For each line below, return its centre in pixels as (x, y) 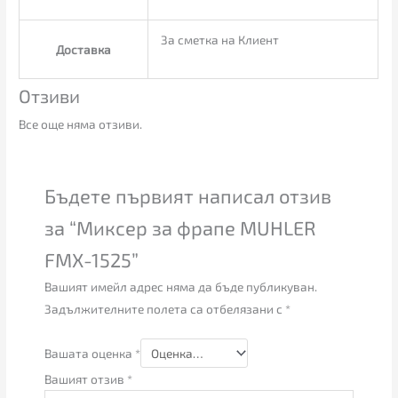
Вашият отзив (86, 379)
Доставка (84, 50)
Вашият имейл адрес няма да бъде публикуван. (181, 286)
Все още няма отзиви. (81, 124)
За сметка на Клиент (219, 40)
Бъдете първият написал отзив (188, 195)
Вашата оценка (90, 354)
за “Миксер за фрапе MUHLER (181, 227)
